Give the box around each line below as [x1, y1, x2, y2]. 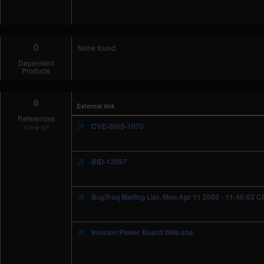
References [17, 113, 55, 123]
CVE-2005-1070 [90, 121, 144, 131]
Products [22, 65, 51, 75]
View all [23, 122, 49, 132]
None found [78, 42, 116, 52]
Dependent [18, 58, 54, 68]
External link [77, 101, 115, 110]
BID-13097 [90, 156, 127, 167]
